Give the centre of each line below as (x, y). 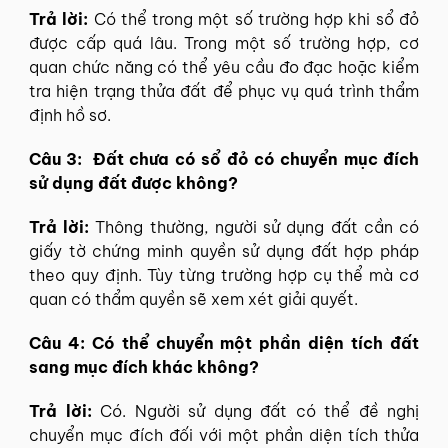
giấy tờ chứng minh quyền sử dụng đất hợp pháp (224, 250)
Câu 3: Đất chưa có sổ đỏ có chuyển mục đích (224, 158)
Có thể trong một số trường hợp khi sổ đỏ (256, 18)
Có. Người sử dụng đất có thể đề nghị (259, 410)
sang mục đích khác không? (144, 366)
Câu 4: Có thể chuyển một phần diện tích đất (224, 342)
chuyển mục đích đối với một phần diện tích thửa (224, 434)
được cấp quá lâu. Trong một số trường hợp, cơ (224, 42)
